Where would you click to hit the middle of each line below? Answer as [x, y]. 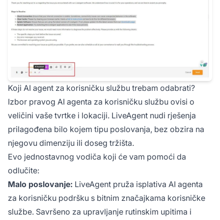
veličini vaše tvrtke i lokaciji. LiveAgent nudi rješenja [102, 115]
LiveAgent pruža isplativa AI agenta [138, 184]
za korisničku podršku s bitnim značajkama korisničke [107, 198]
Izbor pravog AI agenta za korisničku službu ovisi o [101, 101]
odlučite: [24, 170]
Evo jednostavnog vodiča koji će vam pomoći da [97, 156]
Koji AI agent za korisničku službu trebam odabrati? [101, 88]
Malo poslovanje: [40, 184]
